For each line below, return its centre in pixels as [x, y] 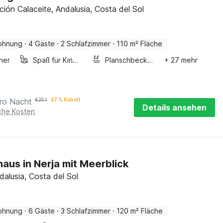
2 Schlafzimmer [86, 44]
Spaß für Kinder [76, 60]
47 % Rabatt [66, 100]
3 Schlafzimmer [86, 211]
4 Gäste [42, 44]
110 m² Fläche [140, 44]
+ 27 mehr [181, 60]
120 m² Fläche [140, 211]
